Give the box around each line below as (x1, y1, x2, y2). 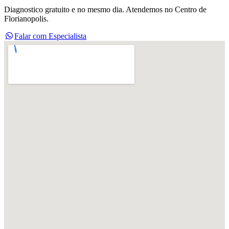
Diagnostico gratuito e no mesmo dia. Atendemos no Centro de (4, 5, 207, 14)
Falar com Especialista (14, 32, 86, 41)
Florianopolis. (4, 14, 49, 24)
